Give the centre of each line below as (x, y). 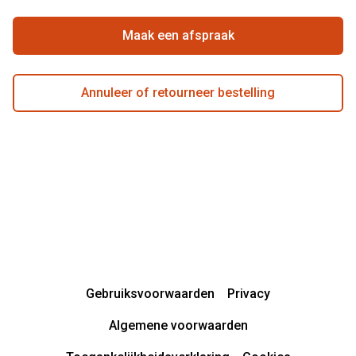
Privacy (249, 294)
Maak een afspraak (178, 36)
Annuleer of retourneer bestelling (178, 93)
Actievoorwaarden (101, 34)
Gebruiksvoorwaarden (150, 294)
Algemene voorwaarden (178, 325)
